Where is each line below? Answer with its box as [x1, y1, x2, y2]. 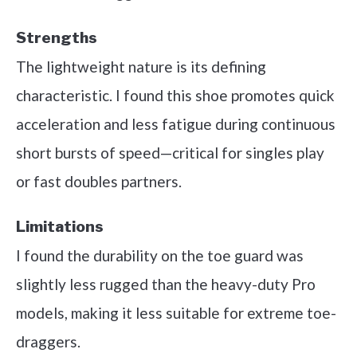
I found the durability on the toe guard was [16, 245, 304, 265]
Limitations [16, 217, 104, 236]
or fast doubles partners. [16, 171, 182, 190]
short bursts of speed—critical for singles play [16, 143, 324, 162]
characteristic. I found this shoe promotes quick [16, 85, 335, 104]
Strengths [16, 28, 97, 47]
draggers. [16, 331, 80, 351]
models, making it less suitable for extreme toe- [16, 303, 336, 322]
